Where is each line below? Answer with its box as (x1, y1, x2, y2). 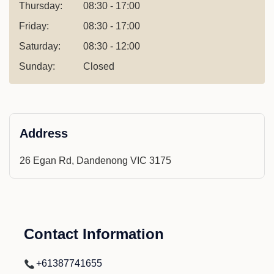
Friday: (19, 20, 49, 31)
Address (20, 126, 68, 140)
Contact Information (24, 225, 164, 242)
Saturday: (19, 40, 61, 51)
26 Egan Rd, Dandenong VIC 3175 (20, 155, 171, 166)
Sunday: (19, 61, 55, 72)
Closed (83, 61, 114, 72)
